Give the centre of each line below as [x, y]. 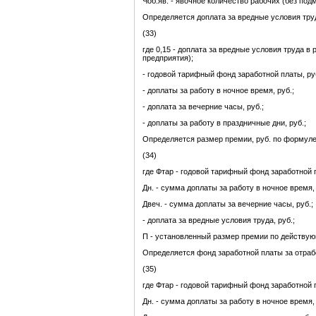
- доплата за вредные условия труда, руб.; [219, 220]
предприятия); [168, 58]
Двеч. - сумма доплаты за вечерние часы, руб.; [228, 204]
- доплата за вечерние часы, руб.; [203, 107]
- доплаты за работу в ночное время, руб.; [218, 91]
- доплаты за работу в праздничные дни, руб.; [224, 123]
